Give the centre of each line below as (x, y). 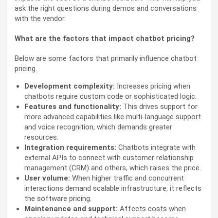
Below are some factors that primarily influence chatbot (106, 58)
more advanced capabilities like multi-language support (113, 117)
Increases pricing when (154, 86)
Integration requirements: (71, 147)
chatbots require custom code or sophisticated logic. (110, 96)
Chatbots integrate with (157, 147)
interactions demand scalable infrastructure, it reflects (113, 188)
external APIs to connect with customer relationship (109, 157)
